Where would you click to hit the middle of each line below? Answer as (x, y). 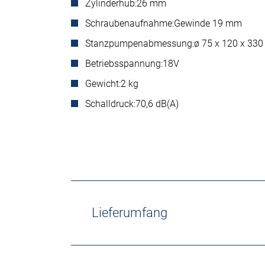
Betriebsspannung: (124, 64)
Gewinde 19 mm (208, 23)
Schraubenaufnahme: (130, 23)
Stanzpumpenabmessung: (140, 43)
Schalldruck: (110, 104)
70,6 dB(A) (157, 104)
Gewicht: (103, 84)
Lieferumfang (130, 213)
